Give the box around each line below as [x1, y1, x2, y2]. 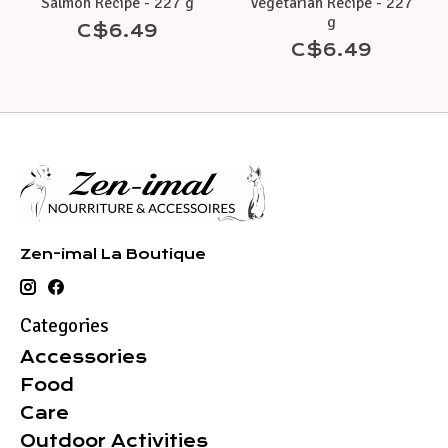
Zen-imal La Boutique [20, 246, 206, 263]
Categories [20, 313, 109, 338]
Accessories [20, 347, 147, 368]
